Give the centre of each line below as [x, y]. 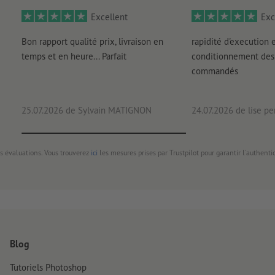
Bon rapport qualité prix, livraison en [92, 42]
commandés [215, 71]
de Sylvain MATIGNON [107, 110]
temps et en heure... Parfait [74, 56]
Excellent [109, 17]
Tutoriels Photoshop [48, 268]
